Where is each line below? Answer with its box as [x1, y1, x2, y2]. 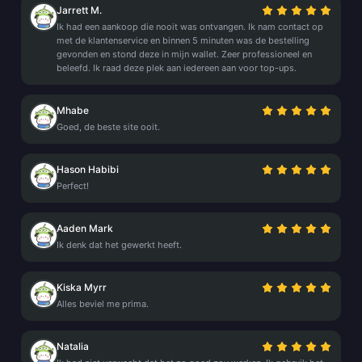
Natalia [57, 340, 89, 352]
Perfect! [57, 180, 89, 192]
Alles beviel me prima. [57, 298, 149, 309]
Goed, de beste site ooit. [57, 121, 160, 133]
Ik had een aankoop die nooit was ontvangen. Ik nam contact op [57, 21, 323, 32]
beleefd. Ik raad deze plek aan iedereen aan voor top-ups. [57, 62, 297, 74]
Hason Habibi [57, 163, 119, 175]
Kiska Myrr [57, 281, 107, 293]
